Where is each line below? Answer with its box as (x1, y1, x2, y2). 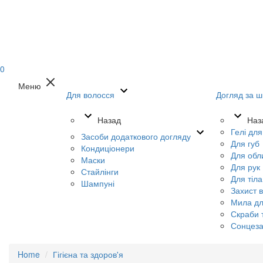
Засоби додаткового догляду (81, 130, 191, 142)
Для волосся (66, 89, 114, 100)
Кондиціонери (81, 142, 134, 154)
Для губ (231, 137, 259, 149)
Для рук (231, 161, 260, 173)
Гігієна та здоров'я (53, 248, 123, 260)
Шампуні (81, 177, 114, 189)
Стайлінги (81, 166, 119, 177)
